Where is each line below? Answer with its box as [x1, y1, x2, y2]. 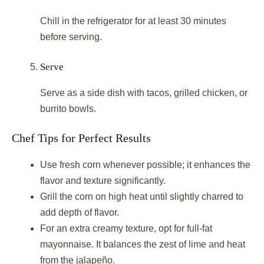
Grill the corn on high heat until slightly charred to [40, 192, 243, 202]
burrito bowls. [40, 104, 96, 114]
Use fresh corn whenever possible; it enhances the [40, 160, 250, 170]
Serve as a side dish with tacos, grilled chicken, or [40, 88, 247, 98]
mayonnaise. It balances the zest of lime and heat [40, 239, 245, 250]
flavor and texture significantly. [40, 176, 166, 186]
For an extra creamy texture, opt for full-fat [40, 223, 212, 234]
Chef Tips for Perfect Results [12, 131, 151, 145]
